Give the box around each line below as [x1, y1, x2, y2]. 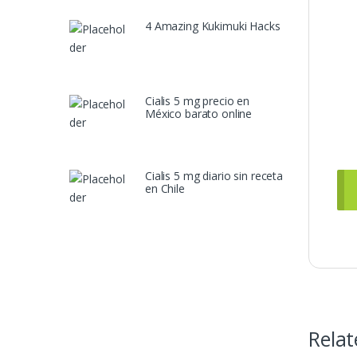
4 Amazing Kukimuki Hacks [145, 18, 280, 33]
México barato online [145, 105, 253, 121]
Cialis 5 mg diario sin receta [145, 167, 283, 183]
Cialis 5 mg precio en [145, 92, 250, 108]
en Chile [145, 180, 185, 196]
